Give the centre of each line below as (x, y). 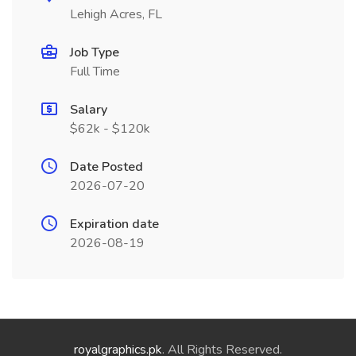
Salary (89, 110)
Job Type (95, 52)
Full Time (95, 72)
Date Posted (106, 167)
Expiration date (114, 224)
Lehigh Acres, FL (116, 14)
